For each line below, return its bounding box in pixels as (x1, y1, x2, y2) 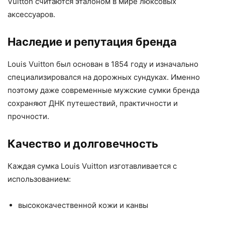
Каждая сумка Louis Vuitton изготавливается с (8, 161, 177, 171)
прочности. (8, 111, 49, 121)
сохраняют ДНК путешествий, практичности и (8, 98, 178, 108)
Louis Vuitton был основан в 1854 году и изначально (8, 59, 198, 69)
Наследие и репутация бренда (8, 35, 177, 48)
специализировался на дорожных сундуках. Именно (8, 72, 200, 82)
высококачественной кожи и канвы (18, 200, 148, 210)
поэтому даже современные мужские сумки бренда (8, 85, 199, 95)
